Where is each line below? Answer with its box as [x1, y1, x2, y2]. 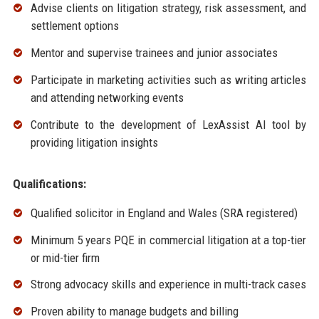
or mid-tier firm [30, 250, 100, 265]
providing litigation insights [30, 135, 158, 150]
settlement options [30, 19, 119, 33]
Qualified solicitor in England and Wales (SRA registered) [30, 205, 298, 220]
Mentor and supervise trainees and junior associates [30, 46, 278, 61]
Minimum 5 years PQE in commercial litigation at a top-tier [30, 232, 307, 247]
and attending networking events [30, 90, 184, 105]
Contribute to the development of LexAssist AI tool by [30, 117, 307, 132]
